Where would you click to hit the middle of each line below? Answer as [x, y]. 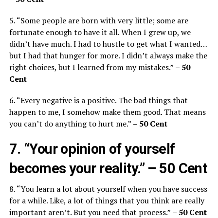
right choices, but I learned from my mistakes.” [92, 67]
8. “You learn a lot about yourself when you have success [108, 189]
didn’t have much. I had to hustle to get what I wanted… [108, 44]
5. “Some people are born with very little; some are [99, 20]
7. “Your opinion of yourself [92, 149]
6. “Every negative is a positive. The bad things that [98, 100]
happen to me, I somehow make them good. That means [107, 112]
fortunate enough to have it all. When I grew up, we [100, 32]
